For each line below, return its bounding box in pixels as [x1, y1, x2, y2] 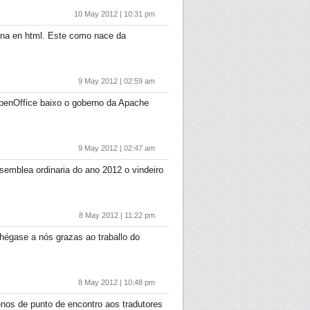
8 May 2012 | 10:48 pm [78, 278, 155, 286]
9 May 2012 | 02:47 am [78, 144, 155, 152]
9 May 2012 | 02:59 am [78, 77, 155, 85]
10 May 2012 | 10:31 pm [74, 10, 155, 18]
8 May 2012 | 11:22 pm [79, 211, 155, 219]
